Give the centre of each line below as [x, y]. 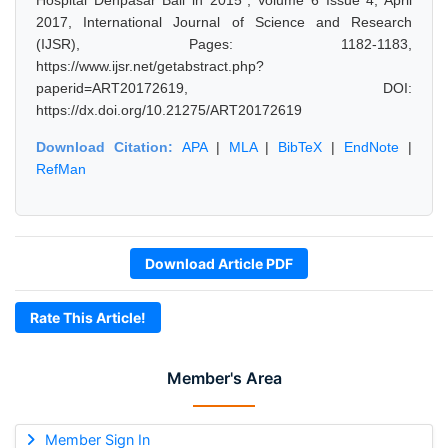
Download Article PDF [219, 263]
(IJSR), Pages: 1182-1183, [224, 44]
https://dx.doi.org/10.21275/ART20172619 [169, 110]
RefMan [61, 169]
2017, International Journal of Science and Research [224, 22]
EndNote [372, 147]
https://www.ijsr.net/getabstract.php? [150, 66]
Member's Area [224, 378]
